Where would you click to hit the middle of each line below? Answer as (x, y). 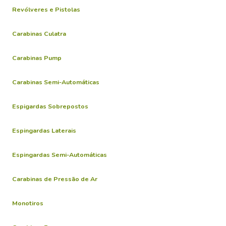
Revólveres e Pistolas (46, 9)
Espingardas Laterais (44, 130)
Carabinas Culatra (39, 34)
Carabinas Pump (37, 58)
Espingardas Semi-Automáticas (60, 155)
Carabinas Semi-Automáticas (56, 82)
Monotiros (28, 203)
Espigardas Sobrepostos (50, 106)
